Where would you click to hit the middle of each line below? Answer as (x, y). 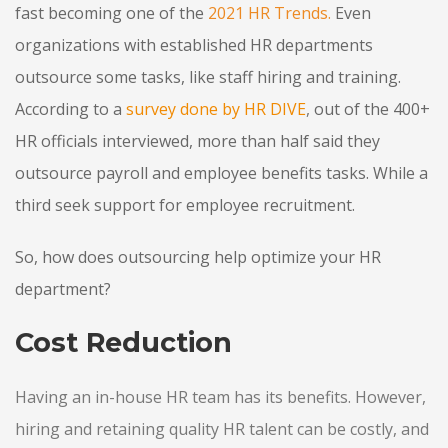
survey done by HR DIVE (216, 108)
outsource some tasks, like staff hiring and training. (208, 76)
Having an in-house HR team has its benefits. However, (220, 396)
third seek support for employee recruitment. (185, 204)
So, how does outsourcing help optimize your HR (198, 256)
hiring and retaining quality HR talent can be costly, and (222, 428)
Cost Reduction (123, 343)
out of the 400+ (372, 108)
